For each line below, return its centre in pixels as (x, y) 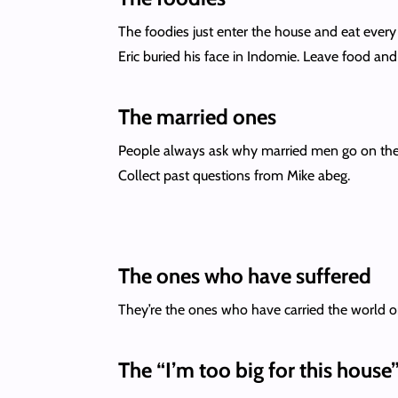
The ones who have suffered (247, 275)
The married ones (199, 116)
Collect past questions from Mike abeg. (235, 175)
